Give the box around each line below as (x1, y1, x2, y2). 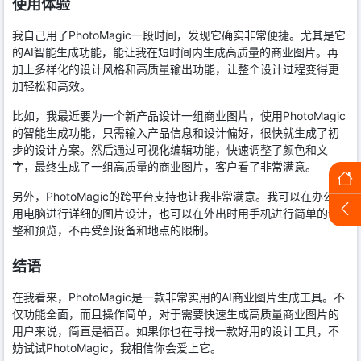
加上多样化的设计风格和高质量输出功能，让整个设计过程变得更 (12, 62, 339, 77)
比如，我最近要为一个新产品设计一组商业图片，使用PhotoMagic (12, 109, 346, 123)
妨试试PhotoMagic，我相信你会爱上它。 (12, 341, 222, 355)
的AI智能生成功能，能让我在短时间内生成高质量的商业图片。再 (12, 45, 338, 60)
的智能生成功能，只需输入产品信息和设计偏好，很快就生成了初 (12, 126, 339, 140)
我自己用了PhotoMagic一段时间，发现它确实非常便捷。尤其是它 (12, 28, 346, 43)
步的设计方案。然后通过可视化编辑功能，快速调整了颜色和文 (12, 143, 328, 157)
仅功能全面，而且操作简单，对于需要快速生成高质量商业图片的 (12, 307, 339, 322)
